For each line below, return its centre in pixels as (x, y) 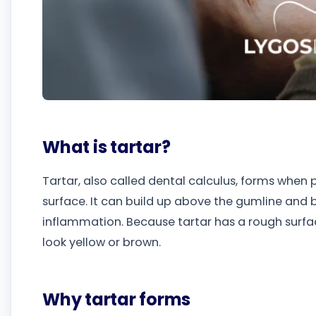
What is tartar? (107, 147)
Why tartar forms (117, 300)
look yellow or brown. (102, 243)
